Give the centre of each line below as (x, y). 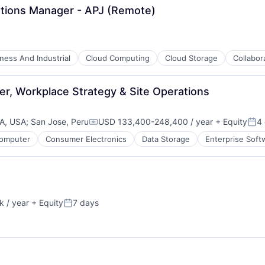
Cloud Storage (191, 58)
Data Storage (166, 139)
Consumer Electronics (86, 139)
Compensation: (122, 127)
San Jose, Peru (60, 122)
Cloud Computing (118, 58)
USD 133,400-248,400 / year (156, 122)
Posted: (80, 208)
